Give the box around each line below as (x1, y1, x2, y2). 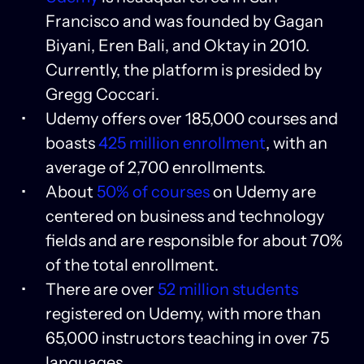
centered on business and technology (45, 206, 324, 226)
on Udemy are (210, 181, 316, 201)
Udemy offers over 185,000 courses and (45, 108, 338, 128)
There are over (45, 279, 154, 299)
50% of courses (97, 181, 210, 201)
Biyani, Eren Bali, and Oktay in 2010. (45, 35, 310, 55)
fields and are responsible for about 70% (45, 230, 343, 250)
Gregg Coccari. (45, 84, 159, 104)
